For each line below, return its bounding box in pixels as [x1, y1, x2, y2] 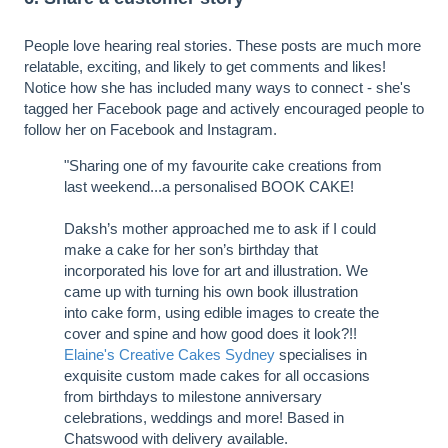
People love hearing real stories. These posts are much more [24, 36, 421, 54]
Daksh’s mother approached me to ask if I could [64, 219, 376, 237]
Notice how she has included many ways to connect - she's [24, 78, 411, 96]
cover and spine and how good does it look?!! [64, 324, 357, 342]
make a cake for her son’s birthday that [64, 240, 318, 258]
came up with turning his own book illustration [64, 282, 358, 300]
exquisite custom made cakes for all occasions [64, 366, 370, 384]
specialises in [275, 345, 367, 363]
